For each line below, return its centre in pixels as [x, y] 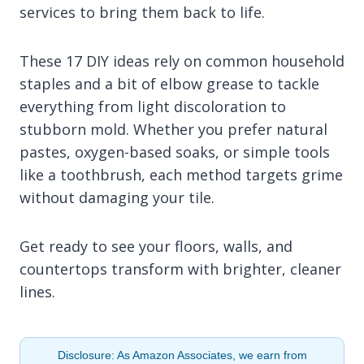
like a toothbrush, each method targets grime [181, 174]
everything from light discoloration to [153, 106]
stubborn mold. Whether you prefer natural [173, 129]
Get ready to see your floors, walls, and [156, 246]
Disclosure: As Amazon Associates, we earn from [182, 355]
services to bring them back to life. [142, 12]
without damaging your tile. [117, 197]
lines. [37, 291]
